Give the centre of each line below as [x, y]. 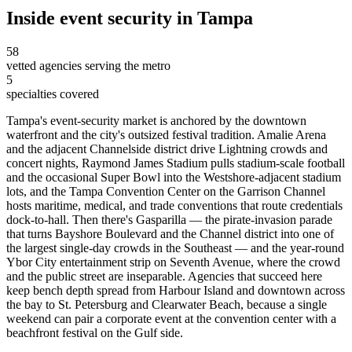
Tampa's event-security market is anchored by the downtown [156, 121]
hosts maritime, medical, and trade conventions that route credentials [174, 206]
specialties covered [53, 94]
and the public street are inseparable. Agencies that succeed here [164, 277]
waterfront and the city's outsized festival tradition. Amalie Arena [166, 135]
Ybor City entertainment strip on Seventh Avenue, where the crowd [173, 262]
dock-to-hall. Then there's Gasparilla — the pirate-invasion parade [169, 220]
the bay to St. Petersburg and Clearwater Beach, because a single [167, 305]
